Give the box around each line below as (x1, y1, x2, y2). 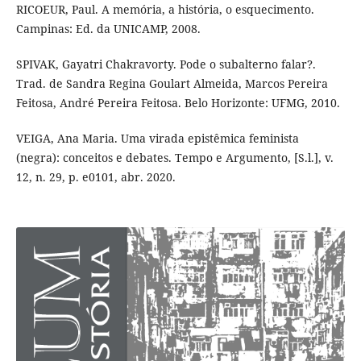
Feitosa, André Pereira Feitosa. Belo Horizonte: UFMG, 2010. (15, 94, 340, 110)
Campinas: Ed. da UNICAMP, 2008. (15, 20, 201, 36)
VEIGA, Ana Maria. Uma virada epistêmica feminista (15, 130, 299, 146)
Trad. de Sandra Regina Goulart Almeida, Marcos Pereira (15, 75, 328, 91)
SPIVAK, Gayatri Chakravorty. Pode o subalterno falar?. (15, 56, 316, 72)
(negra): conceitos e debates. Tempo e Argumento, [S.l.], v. (15, 149, 334, 165)
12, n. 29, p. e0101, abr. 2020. (15, 168, 176, 185)
